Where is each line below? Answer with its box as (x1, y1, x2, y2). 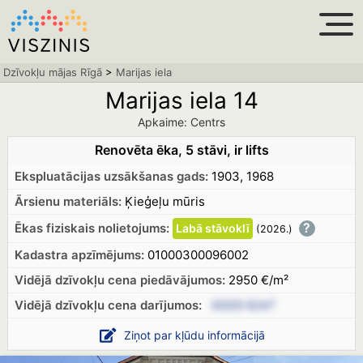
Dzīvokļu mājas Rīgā (3, 66, 102, 79)
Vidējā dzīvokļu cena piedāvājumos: (14, 272, 225, 288)
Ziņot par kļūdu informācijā (124, 328, 265, 342)
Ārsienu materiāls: (14, 194, 122, 209)
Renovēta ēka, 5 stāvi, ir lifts (94, 142, 269, 158)
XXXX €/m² (211, 297, 275, 313)
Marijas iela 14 (105, 87, 258, 114)
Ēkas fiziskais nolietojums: (14, 220, 169, 236)
